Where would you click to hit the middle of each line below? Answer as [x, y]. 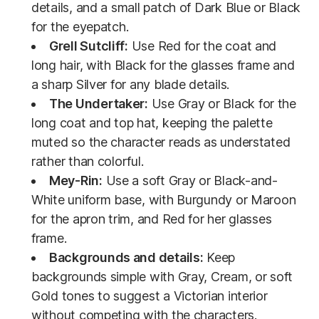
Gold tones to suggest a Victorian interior [150, 296]
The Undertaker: [99, 103]
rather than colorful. [88, 161]
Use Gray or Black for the [222, 103]
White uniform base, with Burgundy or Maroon [164, 199]
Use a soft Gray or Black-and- [190, 180]
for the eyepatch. [80, 26]
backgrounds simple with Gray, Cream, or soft [162, 276]
